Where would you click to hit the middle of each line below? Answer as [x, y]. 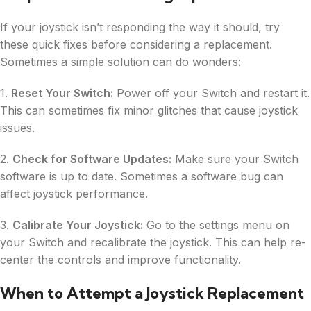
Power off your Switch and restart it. [211, 93]
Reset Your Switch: [62, 93]
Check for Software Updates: [92, 159]
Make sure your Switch [235, 159]
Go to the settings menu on [216, 225]
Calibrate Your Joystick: [78, 225]
